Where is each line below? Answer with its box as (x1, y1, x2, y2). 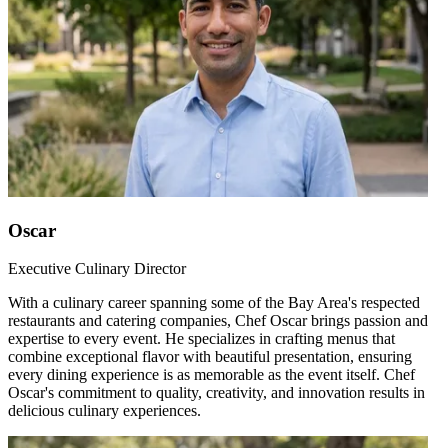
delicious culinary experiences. (8, 402, 201, 420)
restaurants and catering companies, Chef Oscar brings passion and (8, 312, 428, 330)
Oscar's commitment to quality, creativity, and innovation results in (8, 384, 425, 402)
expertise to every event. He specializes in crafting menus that (8, 330, 395, 348)
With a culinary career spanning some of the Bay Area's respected (8, 294, 420, 312)
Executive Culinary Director (8, 260, 186, 278)
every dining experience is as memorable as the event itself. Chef (8, 366, 415, 384)
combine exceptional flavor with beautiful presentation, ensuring (8, 348, 412, 366)
